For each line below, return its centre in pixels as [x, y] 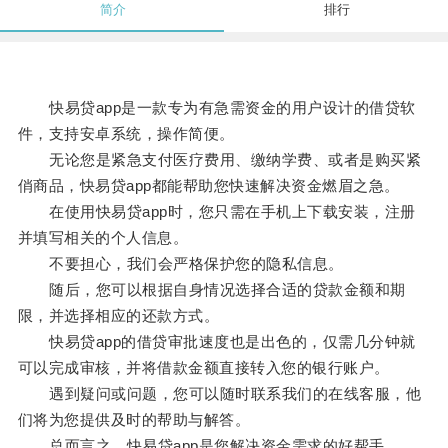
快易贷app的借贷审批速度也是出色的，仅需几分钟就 [216, 342]
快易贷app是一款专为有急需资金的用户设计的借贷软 [216, 108]
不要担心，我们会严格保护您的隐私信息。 [180, 264]
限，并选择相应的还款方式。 [118, 316]
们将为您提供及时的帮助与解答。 [134, 420]
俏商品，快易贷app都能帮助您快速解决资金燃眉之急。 [208, 186]
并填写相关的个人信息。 [103, 238]
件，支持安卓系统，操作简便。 [126, 134]
